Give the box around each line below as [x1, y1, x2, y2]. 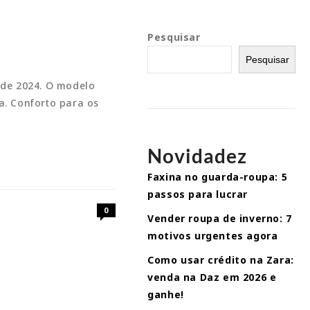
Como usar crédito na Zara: [147, 253, 294, 266]
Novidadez [147, 144, 248, 167]
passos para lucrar [147, 188, 248, 201]
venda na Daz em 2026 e [147, 271, 277, 284]
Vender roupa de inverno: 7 [147, 212, 292, 225]
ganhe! [147, 288, 184, 301]
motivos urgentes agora [147, 229, 278, 242]
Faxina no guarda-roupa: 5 [147, 170, 288, 183]
